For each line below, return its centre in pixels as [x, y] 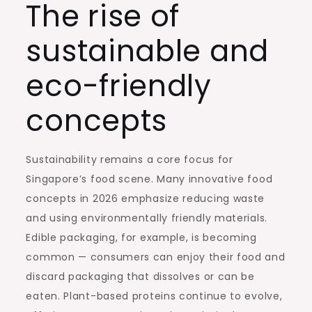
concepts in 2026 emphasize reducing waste [146, 198]
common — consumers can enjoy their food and [156, 257]
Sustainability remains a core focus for [130, 159]
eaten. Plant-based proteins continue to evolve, [154, 296]
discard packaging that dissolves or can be [140, 276]
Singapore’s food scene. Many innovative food [149, 179]
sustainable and [147, 51]
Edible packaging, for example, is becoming [141, 237]
